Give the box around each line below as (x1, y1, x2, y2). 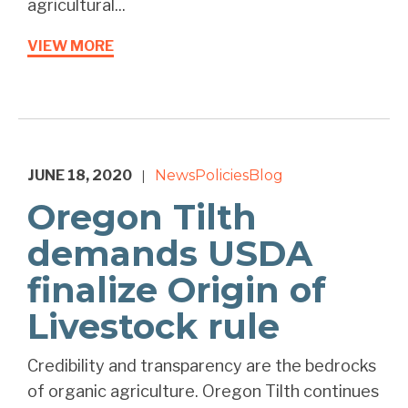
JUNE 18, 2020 (27, 167, 132, 185)
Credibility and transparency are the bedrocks (27, 356, 376, 376)
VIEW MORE (27, 37, 114, 56)
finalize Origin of (27, 269, 326, 312)
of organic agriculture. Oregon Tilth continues (27, 382, 379, 402)
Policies (195, 167, 249, 185)
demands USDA (27, 232, 312, 276)
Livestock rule (27, 305, 280, 349)
